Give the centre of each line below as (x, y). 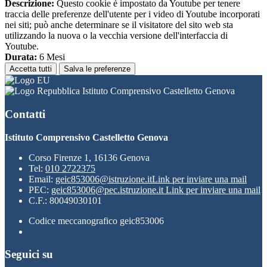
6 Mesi (51, 57)
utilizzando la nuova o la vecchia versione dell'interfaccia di (116, 36)
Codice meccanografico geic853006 (96, 221)
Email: (42, 179)
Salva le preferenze (97, 69)
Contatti (25, 114)
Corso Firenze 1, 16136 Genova (89, 157)
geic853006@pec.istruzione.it (108, 190)
